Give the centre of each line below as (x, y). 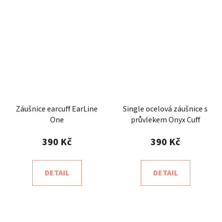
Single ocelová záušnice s (165, 109)
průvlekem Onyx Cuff (165, 120)
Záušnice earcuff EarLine (57, 109)
